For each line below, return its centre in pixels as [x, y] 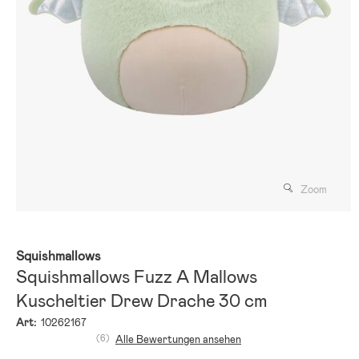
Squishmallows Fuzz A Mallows [137, 276]
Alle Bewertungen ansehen [178, 339]
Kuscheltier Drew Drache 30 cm [142, 301]
